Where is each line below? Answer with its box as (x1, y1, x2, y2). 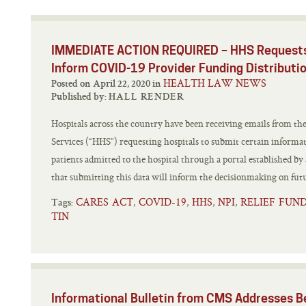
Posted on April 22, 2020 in (152, 79, 163, 89)
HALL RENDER (109, 92, 184, 102)
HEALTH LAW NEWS (163, 76, 266, 90)
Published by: (51, 92, 109, 102)
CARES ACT (76, 195, 133, 209)
